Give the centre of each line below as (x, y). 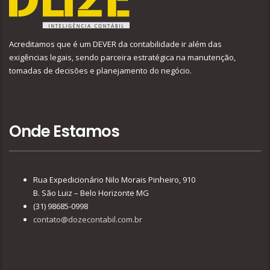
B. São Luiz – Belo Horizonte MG (91, 193)
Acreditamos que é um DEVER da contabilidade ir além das (115, 44)
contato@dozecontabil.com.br (88, 220)
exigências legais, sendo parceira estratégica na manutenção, (122, 58)
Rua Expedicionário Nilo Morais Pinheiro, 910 (114, 180)
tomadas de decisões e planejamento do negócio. (100, 71)
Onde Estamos (64, 132)
